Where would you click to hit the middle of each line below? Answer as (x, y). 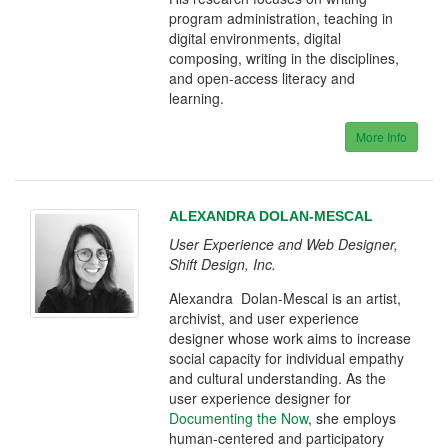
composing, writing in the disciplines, (284, 57)
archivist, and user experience (264, 317)
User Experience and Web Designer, (284, 243)
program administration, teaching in (281, 17)
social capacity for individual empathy (287, 357)
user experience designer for (260, 397)
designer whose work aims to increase (290, 337)
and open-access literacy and (262, 77)
